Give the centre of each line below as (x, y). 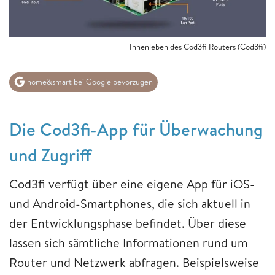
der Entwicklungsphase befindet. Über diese (128, 223)
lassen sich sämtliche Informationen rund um (129, 243)
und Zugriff (50, 155)
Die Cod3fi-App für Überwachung (136, 130)
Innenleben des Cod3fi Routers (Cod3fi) (198, 46)
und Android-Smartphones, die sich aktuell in (130, 204)
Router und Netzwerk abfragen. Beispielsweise (134, 263)
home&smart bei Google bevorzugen (89, 82)
